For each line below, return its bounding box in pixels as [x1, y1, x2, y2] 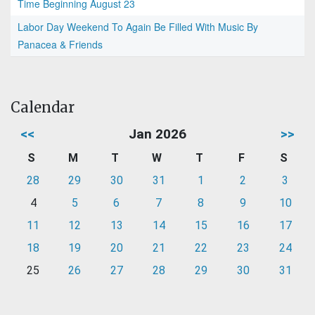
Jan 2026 [129, 126, 186, 143]
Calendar [11, 98, 75, 117]
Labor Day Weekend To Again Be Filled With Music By [18, 20, 258, 34]
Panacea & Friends [18, 37, 103, 52]
